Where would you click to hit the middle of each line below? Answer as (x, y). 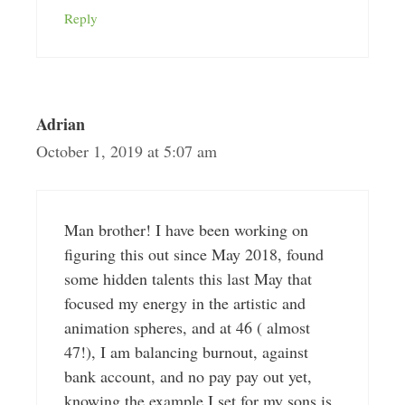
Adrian (60, 124)
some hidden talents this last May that (188, 278)
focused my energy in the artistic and (184, 303)
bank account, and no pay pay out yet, (188, 376)
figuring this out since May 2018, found (193, 254)
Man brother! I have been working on (186, 230)
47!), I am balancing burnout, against (186, 352)
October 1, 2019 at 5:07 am (126, 151)
